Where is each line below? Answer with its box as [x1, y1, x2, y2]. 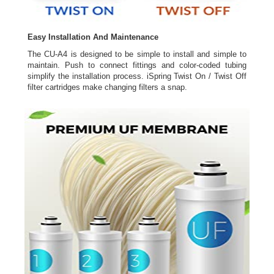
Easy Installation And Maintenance [28, 32, 158, 42]
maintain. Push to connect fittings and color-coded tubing [28, 61, 246, 70]
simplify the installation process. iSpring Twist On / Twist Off [28, 72, 246, 81]
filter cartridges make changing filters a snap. [28, 83, 187, 92]
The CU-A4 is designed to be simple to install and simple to [28, 50, 246, 59]
